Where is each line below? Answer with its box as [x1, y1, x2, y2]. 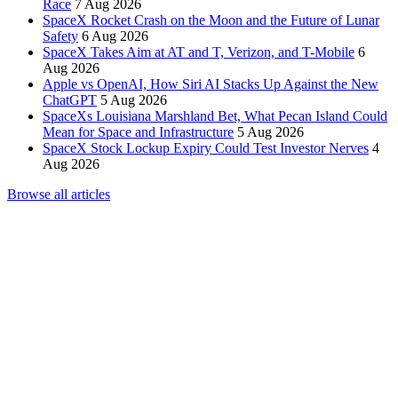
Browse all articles [7, 186, 110, 202]
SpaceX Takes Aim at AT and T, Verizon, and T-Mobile [43, 44, 354, 60]
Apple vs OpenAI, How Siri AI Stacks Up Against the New [43, 76, 378, 92]
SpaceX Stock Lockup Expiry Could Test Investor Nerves [43, 139, 369, 155]
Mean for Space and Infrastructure [43, 123, 234, 139]
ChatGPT [43, 92, 97, 107]
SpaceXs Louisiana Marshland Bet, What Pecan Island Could [43, 107, 387, 123]
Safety [43, 28, 78, 44]
